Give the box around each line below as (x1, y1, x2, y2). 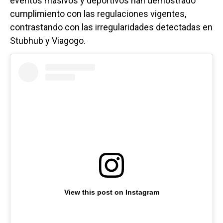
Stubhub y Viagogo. (10, 35, 86, 46)
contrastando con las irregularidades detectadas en (10, 21, 213, 32)
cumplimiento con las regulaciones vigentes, (10, 8, 186, 19)
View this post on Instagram (64, 188, 159, 197)
